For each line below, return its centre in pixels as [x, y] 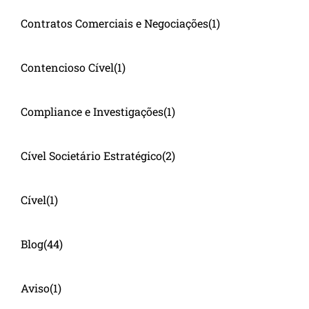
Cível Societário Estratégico [91, 155]
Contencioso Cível [67, 67]
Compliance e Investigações [92, 111]
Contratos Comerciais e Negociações [114, 23]
